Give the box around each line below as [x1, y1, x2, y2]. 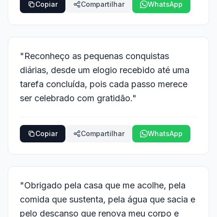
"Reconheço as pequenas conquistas [20, 51, 169, 61]
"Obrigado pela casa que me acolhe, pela [20, 180, 186, 190]
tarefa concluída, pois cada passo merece [20, 79, 187, 89]
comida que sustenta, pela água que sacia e [20, 194, 195, 204]
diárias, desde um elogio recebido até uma [20, 65, 189, 75]
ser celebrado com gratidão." [20, 93, 137, 103]
